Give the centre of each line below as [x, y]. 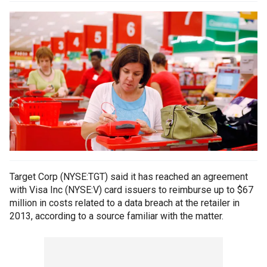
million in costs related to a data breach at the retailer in [125, 203]
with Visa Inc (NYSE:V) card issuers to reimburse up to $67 [131, 190]
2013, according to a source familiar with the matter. [117, 216]
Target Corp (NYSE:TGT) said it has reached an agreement [129, 177]
